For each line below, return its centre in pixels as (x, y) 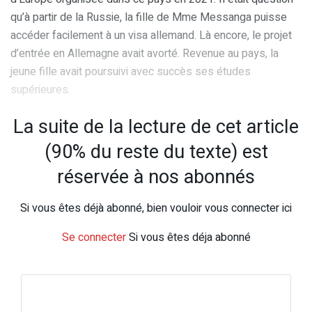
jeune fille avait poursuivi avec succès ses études (131, 71)
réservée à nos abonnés (156, 177)
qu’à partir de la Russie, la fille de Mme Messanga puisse (149, 17)
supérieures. (40, 89)
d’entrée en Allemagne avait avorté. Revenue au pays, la (145, 53)
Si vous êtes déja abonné (188, 238)
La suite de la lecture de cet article (156, 127)
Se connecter (94, 238)
